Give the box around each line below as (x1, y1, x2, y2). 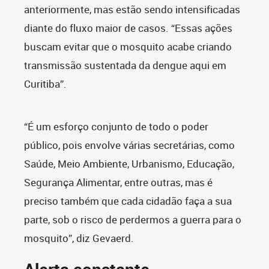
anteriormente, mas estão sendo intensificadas (24, 2, 240, 17)
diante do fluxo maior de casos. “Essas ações (24, 21, 232, 35)
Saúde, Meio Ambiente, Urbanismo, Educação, (24, 157, 234, 171)
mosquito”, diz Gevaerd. (24, 231, 134, 246)
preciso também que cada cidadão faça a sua (24, 194, 232, 208)
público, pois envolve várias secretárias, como (24, 138, 235, 153)
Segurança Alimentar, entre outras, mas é (24, 175, 213, 190)
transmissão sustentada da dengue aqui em (24, 58, 226, 73)
